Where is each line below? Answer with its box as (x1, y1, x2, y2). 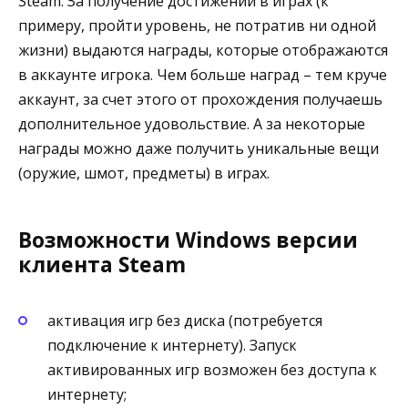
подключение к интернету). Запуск (47, 334, 297, 355)
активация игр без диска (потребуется (47, 310, 322, 331)
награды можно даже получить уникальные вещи (18, 138, 379, 158)
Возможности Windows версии (18, 224, 358, 254)
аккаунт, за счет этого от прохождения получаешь (18, 88, 382, 109)
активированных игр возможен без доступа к (47, 359, 377, 380)
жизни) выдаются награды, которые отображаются (18, 39, 388, 60)
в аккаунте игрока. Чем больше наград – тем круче (18, 64, 387, 85)
